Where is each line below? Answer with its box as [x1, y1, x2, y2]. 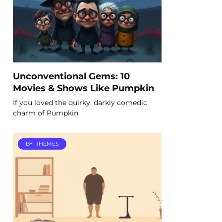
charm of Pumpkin [13, 108, 78, 117]
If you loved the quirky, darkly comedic [13, 98, 147, 107]
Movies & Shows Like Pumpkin [13, 82, 154, 93]
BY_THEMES [25, 140, 59, 148]
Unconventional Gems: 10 [13, 70, 130, 81]
